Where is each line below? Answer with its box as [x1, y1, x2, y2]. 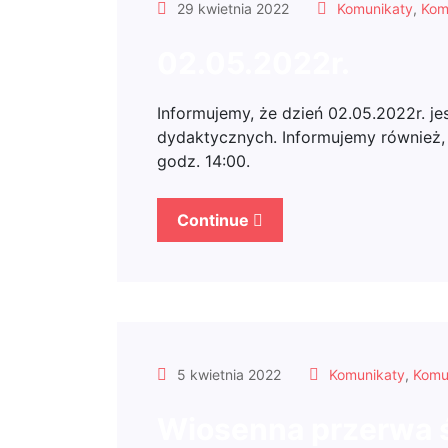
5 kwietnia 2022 [173, 366, 281, 383]
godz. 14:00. [157, 151, 250, 171]
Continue [177, 210, 253, 230]
